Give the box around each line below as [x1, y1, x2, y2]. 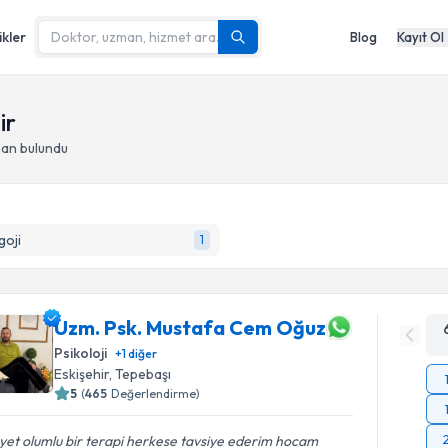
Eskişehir [54, 365, 110, 383]
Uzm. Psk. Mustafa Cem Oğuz [54, 314, 327, 340]
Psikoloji [54, 344, 108, 362]
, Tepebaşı [109, 365, 172, 383]
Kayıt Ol [397, 28, 444, 45]
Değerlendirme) [111, 386, 201, 401]
